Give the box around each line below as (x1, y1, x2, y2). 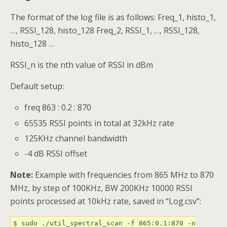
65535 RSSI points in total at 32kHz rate (24, 117, 175, 129)
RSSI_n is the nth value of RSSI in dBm (10, 59, 153, 71)
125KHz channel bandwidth (24, 132, 128, 144)
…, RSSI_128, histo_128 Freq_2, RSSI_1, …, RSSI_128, (10, 25, 200, 36)
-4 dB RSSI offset (24, 147, 88, 159)
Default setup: (10, 81, 64, 92)
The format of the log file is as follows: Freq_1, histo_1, (10, 12, 216, 23)
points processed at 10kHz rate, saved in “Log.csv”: (10, 195, 201, 207)
